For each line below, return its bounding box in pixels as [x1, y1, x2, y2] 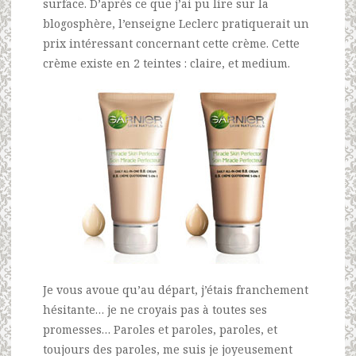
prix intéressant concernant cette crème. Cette [43, 35, 300, 51]
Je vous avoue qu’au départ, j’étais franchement [43, 281, 308, 297]
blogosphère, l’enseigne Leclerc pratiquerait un [43, 15, 309, 31]
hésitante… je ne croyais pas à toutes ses [43, 301, 267, 317]
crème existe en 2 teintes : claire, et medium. [43, 55, 290, 71]
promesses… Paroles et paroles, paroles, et [43, 321, 277, 337]
